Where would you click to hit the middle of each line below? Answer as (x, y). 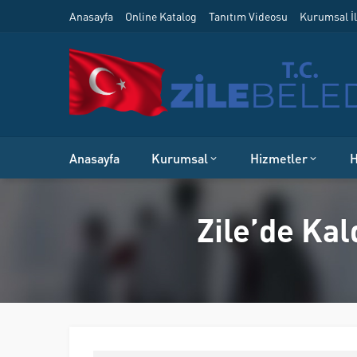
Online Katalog (161, 16)
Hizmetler (279, 158)
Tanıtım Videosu (248, 16)
